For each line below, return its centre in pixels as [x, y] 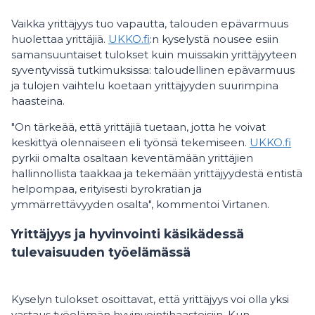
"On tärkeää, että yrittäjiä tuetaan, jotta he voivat [139, 127]
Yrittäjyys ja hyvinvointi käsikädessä [128, 233]
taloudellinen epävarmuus [224, 70]
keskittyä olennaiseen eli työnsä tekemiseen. [130, 143]
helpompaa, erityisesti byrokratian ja [107, 189]
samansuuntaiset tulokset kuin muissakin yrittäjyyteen [154, 55]
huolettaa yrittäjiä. [60, 39]
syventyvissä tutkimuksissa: [81, 70]
